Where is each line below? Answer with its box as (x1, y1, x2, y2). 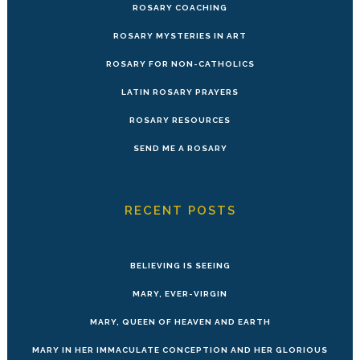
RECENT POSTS (124, 202, 236, 218)
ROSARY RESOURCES (129, 115, 231, 125)
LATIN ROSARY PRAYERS (121, 87, 239, 96)
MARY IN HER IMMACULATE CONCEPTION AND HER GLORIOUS (32, 345, 328, 354)
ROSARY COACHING (133, 2, 227, 12)
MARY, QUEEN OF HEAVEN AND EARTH (89, 317, 271, 326)
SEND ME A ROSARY (133, 143, 227, 153)
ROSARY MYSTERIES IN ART (113, 31, 247, 40)
